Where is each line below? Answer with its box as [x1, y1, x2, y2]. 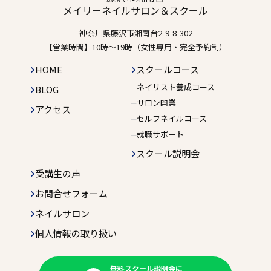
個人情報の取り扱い [35, 227, 117, 240]
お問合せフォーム [35, 187, 108, 200]
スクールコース [136, 63, 200, 76]
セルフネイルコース [137, 113, 207, 125]
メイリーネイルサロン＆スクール [63, 3, 208, 18]
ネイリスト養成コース [137, 81, 215, 93]
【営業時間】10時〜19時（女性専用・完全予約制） [44, 41, 227, 53]
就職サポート [137, 128, 184, 140]
